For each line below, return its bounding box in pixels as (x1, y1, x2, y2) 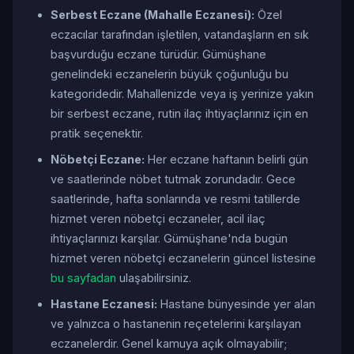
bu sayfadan (51, 271, 116, 284)
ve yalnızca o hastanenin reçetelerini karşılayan (51, 317, 301, 330)
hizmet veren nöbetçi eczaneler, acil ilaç (51, 212, 265, 225)
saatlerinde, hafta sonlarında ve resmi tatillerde (51, 192, 300, 205)
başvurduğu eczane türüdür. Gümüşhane (51, 47, 266, 61)
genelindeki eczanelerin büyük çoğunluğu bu (51, 67, 288, 81)
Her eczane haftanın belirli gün (145, 153, 308, 166)
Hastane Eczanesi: (51, 297, 157, 311)
